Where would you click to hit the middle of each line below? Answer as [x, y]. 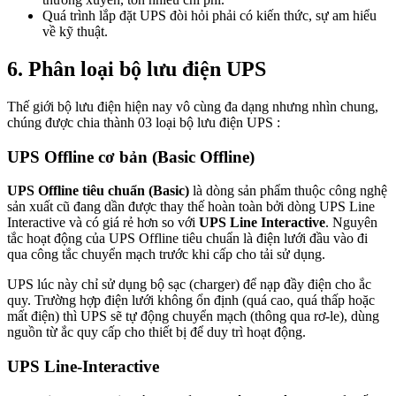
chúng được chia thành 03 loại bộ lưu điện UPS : [144, 122]
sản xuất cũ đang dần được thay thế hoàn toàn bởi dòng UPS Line [191, 207]
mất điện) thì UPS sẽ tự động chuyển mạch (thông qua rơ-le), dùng [193, 316]
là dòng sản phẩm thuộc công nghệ [288, 191]
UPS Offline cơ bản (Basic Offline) [131, 156]
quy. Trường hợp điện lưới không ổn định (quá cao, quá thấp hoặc [191, 301]
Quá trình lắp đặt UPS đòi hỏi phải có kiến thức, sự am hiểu [209, 16]
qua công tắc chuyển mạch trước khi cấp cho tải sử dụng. [166, 255]
